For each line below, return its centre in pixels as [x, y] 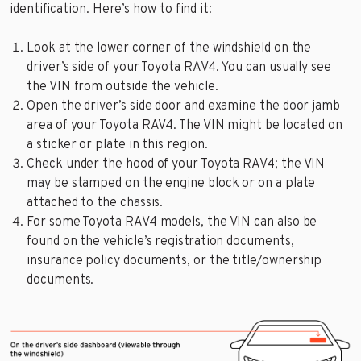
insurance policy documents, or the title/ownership [174, 261]
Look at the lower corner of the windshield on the [169, 49]
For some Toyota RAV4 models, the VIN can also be [172, 223]
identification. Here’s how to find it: [111, 10]
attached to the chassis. [95, 203]
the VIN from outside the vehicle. [122, 87]
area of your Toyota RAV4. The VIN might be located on [185, 126]
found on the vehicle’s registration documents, [160, 242]
